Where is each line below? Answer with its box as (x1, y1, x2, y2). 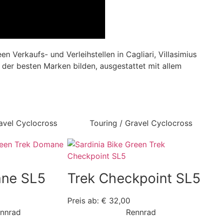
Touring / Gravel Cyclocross (90, 118, 193, 128)
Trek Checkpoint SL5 (67, 170, 201, 187)
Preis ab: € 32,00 (67, 196, 131, 206)
